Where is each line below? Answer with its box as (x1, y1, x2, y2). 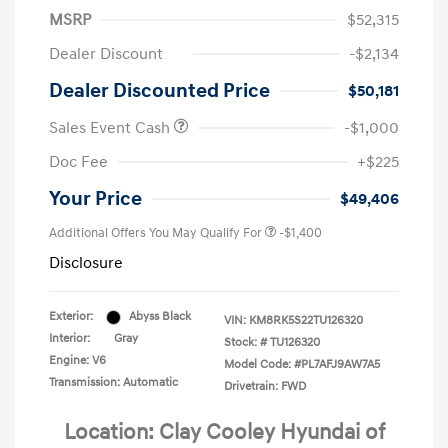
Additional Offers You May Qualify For (49, 225, 262, 242)
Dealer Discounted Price (49, 79, 270, 104)
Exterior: (49, 309, 93, 325)
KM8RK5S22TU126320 (249, 313, 363, 329)
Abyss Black (129, 309, 191, 325)
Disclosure (49, 253, 123, 274)
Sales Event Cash (49, 118, 174, 139)
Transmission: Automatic (49, 375, 178, 391)
